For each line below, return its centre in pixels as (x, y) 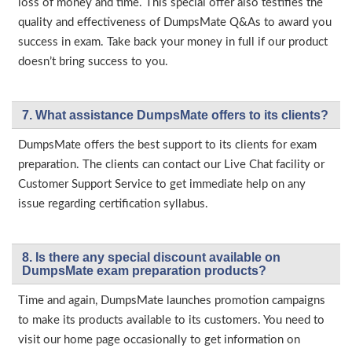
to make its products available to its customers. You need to (171, 320)
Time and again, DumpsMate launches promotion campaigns (172, 301)
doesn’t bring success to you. (93, 62)
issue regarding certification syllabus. (113, 204)
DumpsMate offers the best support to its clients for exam (167, 145)
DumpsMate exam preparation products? (144, 271)
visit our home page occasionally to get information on (159, 340)
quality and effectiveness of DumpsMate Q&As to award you (175, 22)
